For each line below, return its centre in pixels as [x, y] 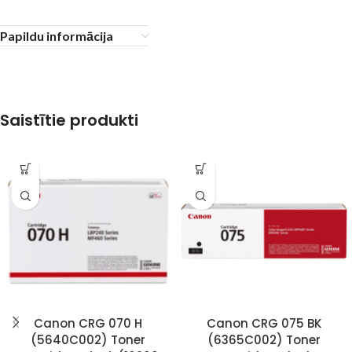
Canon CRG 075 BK [264, 323]
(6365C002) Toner [264, 339]
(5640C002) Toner [88, 339]
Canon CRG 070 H [88, 323]
